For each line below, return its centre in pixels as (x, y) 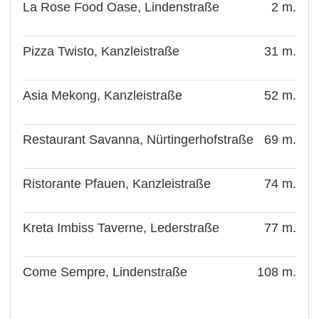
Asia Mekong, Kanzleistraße (103, 95)
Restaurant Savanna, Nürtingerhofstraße (138, 139)
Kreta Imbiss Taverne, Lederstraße (121, 228)
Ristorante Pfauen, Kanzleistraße (117, 183)
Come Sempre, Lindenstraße (105, 272)
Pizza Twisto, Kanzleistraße (101, 51)
